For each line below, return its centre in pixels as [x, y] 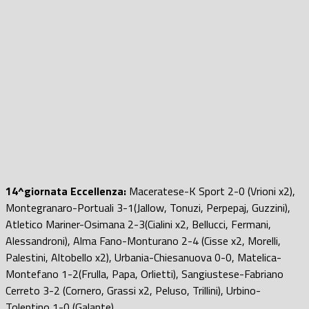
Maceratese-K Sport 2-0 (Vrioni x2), [211, 191]
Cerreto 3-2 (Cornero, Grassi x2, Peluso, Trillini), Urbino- [133, 290]
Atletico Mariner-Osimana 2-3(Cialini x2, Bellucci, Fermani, [138, 224]
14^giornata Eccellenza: [66, 191]
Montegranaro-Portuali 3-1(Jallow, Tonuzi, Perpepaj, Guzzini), [148, 207]
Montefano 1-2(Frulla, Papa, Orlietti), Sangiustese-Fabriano [144, 273]
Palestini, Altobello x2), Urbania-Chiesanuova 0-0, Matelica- [143, 257]
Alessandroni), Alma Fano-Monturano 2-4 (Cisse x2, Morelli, [143, 240]
